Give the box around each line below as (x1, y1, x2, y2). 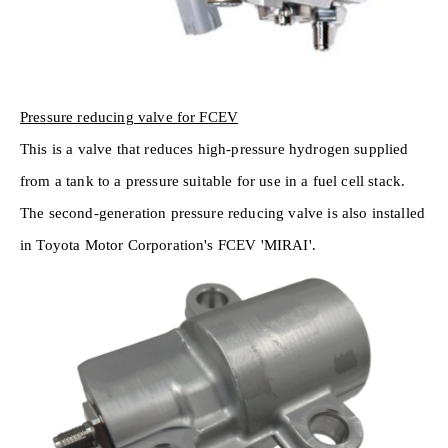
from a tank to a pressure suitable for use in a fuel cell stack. (20, 172, 406, 189)
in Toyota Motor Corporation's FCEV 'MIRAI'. (20, 236, 316, 253)
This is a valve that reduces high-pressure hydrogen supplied (20, 140, 409, 157)
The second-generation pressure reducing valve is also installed (20, 204, 426, 221)
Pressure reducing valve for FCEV (20, 108, 239, 125)
